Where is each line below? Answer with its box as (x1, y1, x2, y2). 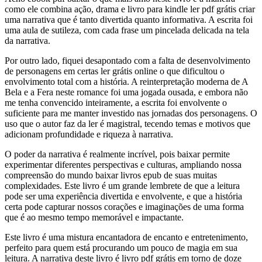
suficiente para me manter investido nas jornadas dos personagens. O (5, 108, 257, 119)
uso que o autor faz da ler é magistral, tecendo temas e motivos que (5, 119, 250, 129)
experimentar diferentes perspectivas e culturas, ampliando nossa (5, 160, 242, 170)
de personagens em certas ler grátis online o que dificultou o (5, 66, 225, 77)
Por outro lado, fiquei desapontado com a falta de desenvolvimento (5, 56, 250, 66)
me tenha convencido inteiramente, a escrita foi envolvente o (5, 98, 227, 108)
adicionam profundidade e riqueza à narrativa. (5, 129, 173, 140)
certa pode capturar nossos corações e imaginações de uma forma (5, 202, 244, 212)
